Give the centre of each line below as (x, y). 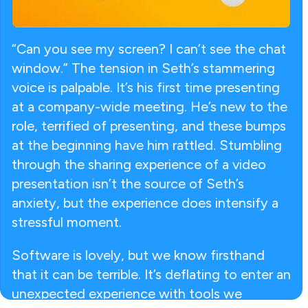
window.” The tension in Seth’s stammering (143, 68)
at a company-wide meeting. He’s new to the (150, 106)
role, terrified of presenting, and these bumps (149, 125)
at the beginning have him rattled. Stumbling (147, 145)
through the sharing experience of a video (139, 164)
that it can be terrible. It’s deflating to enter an (151, 274)
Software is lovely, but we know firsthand (138, 255)
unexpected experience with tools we (127, 293)
